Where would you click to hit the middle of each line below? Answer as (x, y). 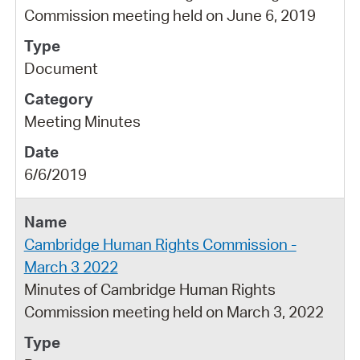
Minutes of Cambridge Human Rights (149, 289)
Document (61, 68)
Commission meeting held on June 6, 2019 (170, 15)
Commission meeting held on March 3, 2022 (174, 311)
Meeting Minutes (82, 121)
